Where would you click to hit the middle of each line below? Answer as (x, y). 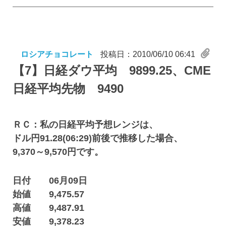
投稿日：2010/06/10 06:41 (148, 54)
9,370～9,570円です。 (58, 152)
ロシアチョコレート (57, 54)
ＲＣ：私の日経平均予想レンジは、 (86, 125)
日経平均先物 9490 (68, 89)
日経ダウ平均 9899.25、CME (127, 70)
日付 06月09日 (50, 181)
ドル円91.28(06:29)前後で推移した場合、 (98, 138)
